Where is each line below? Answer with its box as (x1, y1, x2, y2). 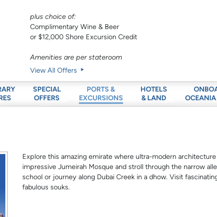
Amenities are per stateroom (30, 53, 123, 62)
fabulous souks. (22, 183, 70, 192)
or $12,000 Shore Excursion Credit (30, 32, 138, 42)
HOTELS (140, 85, 168, 94)
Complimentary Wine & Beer (30, 22, 120, 31)
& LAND (141, 93, 167, 103)
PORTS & (87, 85, 115, 94)
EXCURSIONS (78, 93, 123, 103)
